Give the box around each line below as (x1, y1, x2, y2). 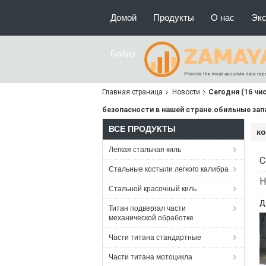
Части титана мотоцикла (109, 253, 192, 261)
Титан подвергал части (109, 204, 186, 213)
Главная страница (102, 88, 163, 96)
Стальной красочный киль (109, 185, 197, 193)
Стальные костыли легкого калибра (109, 165, 229, 173)
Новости (172, 88, 200, 96)
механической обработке (109, 214, 194, 222)
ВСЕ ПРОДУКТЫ (109, 124, 176, 134)
